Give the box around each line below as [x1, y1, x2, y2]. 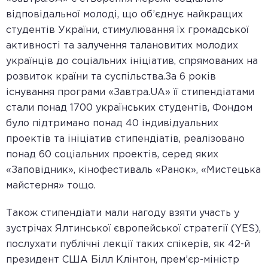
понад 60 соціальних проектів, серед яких [6, 150, 218, 159]
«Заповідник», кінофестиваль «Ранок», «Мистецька [6, 166, 261, 175]
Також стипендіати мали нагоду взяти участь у [6, 209, 239, 218]
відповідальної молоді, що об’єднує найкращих [6, 10, 243, 19]
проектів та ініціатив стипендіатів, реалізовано [6, 135, 245, 144]
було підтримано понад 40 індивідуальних [6, 119, 218, 128]
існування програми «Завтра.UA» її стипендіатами [6, 88, 254, 97]
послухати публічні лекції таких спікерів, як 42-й [6, 240, 250, 249]
